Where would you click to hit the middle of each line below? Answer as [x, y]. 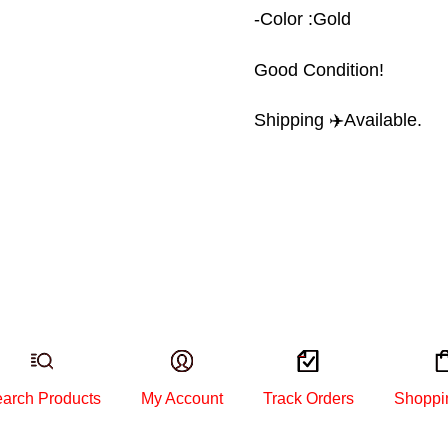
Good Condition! [319, 69]
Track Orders [308, 399]
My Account [181, 399]
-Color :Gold [302, 19]
